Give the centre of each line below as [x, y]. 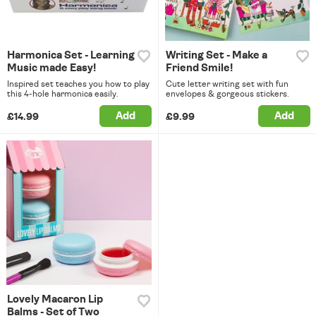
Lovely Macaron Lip [55, 300]
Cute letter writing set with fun [227, 84]
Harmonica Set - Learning [71, 55]
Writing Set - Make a [216, 55]
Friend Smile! [199, 68]
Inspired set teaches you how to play [78, 84]
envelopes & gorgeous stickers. [227, 93]
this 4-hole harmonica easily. [63, 93]
